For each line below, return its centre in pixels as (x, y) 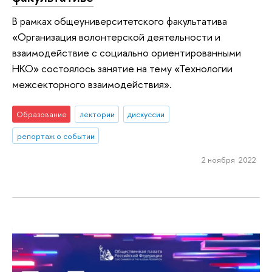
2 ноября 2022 (229, 160)
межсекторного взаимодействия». (93, 84)
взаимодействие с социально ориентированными (127, 53)
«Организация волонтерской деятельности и (116, 37)
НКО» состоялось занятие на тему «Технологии (122, 69)
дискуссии (146, 114)
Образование (41, 114)
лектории (97, 114)
